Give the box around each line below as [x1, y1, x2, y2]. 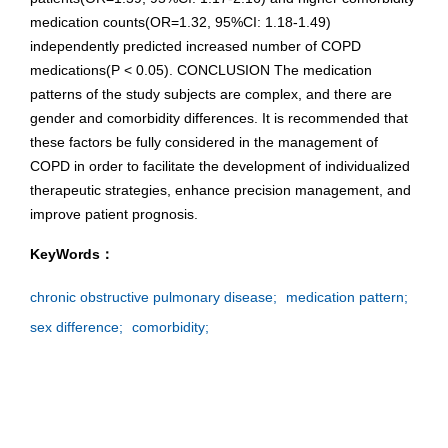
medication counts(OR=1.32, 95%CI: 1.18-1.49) [30, 14, 331, 31]
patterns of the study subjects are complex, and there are [30, 86, 392, 103]
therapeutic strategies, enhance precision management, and [30, 182, 411, 199]
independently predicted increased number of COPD [30, 38, 361, 55]
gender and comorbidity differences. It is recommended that [30, 110, 408, 127]
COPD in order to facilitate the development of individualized [30, 158, 410, 175]
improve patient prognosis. [30, 206, 198, 223]
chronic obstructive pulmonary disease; [30, 289, 277, 306]
